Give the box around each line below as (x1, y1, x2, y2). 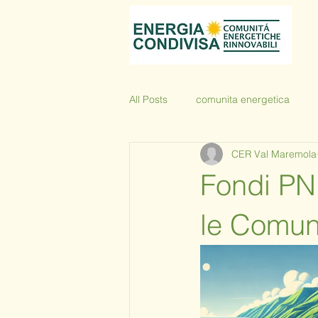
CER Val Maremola (231, 147, 317, 160)
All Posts (129, 92, 168, 106)
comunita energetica (196, 92, 290, 106)
